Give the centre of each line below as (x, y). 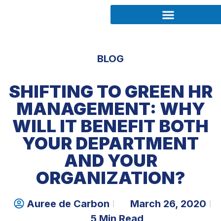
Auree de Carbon (68, 203)
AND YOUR (110, 160)
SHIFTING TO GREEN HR (110, 91)
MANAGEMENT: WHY (110, 108)
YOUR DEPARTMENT (110, 143)
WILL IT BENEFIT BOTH (110, 126)
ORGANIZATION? (110, 177)
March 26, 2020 (168, 203)
